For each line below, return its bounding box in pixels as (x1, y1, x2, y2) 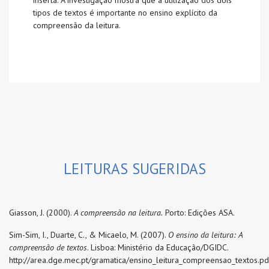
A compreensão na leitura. (74, 207, 163, 218)
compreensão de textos (9, 242, 87, 253)
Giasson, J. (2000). (9, 207, 74, 218)
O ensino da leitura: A (168, 229, 243, 240)
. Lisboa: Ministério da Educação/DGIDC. (87, 242, 228, 253)
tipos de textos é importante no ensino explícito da (33, 7, 217, 18)
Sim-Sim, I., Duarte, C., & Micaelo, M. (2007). (9, 229, 168, 240)
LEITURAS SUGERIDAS (63, 159, 206, 178)
